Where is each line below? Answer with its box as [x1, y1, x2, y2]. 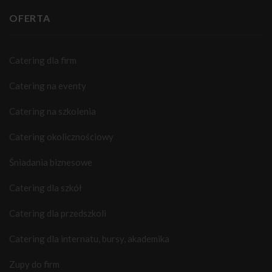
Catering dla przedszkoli [9, 208, 106, 219]
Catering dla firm [9, 55, 76, 66]
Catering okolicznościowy [9, 131, 114, 143]
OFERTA [9, 12, 50, 24]
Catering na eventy [9, 80, 86, 92]
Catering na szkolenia [9, 106, 96, 117]
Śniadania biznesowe [9, 157, 92, 168]
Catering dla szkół [9, 182, 82, 194]
